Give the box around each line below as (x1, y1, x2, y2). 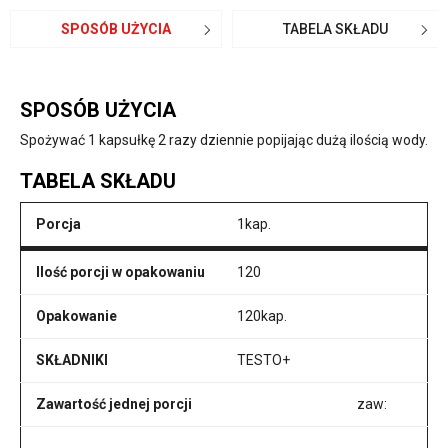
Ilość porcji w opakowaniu (36, 264, 205, 280)
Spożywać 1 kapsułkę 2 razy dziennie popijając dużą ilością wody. (20, 132, 428, 148)
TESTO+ (237, 352, 290, 368)
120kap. (237, 308, 287, 324)
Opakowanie (36, 308, 117, 324)
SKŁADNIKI (36, 352, 108, 368)
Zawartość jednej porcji (36, 396, 192, 412)
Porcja (36, 216, 81, 232)
